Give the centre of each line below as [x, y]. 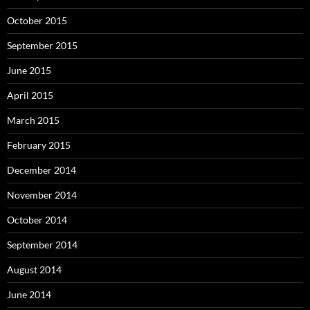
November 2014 [42, 195]
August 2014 [34, 270]
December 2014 [42, 170]
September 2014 [42, 245]
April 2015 [30, 95]
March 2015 [33, 120]
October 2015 [37, 21]
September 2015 [42, 46]
